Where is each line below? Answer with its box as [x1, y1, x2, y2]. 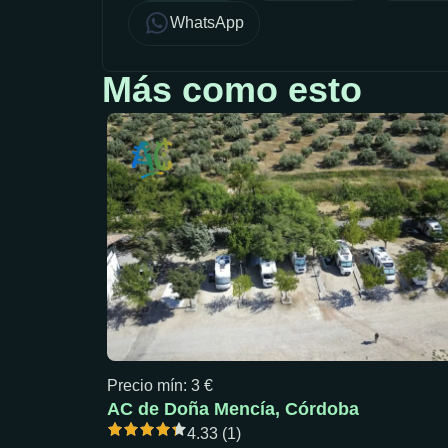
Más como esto [102, 68, 362, 110]
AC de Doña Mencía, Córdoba [107, 398, 359, 419]
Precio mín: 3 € [107, 376, 213, 394]
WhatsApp [170, 14, 244, 32]
